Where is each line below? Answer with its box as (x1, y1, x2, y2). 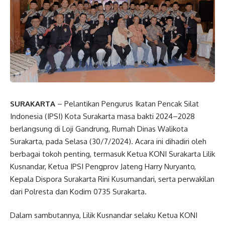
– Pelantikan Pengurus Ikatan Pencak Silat (55, 98, 199, 108)
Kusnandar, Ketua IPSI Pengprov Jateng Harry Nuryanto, (10, 161, 196, 171)
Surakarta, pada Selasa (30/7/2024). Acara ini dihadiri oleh (10, 136, 206, 146)
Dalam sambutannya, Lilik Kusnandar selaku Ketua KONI (10, 210, 197, 220)
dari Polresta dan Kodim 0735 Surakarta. (10, 186, 147, 196)
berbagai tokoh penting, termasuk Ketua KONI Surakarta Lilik (10, 149, 215, 159)
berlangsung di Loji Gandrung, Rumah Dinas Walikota (10, 124, 188, 134)
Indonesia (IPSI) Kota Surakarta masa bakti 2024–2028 (10, 111, 195, 121)
